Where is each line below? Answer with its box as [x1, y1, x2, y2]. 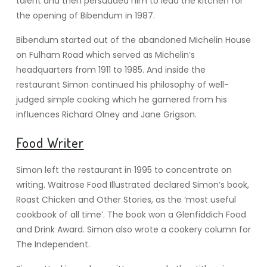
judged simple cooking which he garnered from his [15, 94, 227, 105]
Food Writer [15, 133, 84, 151]
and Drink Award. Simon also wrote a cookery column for [15, 223, 251, 235]
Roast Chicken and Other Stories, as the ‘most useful [15, 194, 236, 206]
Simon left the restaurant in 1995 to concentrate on [15, 164, 232, 176]
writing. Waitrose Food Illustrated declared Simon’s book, [15, 179, 249, 191]
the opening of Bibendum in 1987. [15, 10, 155, 21]
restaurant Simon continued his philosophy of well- [15, 79, 229, 91]
